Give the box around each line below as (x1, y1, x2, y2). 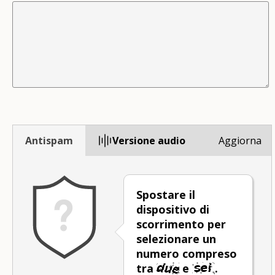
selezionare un (136, 231, 216, 246)
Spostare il (136, 187, 195, 202)
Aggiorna (219, 133, 261, 147)
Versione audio (112, 133, 185, 147)
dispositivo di (136, 201, 209, 217)
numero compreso (136, 246, 237, 261)
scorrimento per (136, 216, 226, 231)
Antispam (25, 133, 73, 147)
